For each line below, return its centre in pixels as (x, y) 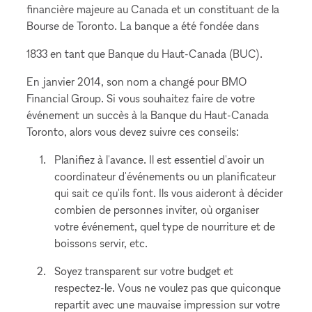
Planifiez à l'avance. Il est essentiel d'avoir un (160, 159)
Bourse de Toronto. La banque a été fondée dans (143, 26)
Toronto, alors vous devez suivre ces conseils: (133, 132)
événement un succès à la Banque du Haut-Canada (148, 115)
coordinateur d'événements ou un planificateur (165, 176)
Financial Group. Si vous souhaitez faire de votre (141, 98)
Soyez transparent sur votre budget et (144, 271)
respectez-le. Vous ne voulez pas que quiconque (168, 288)
